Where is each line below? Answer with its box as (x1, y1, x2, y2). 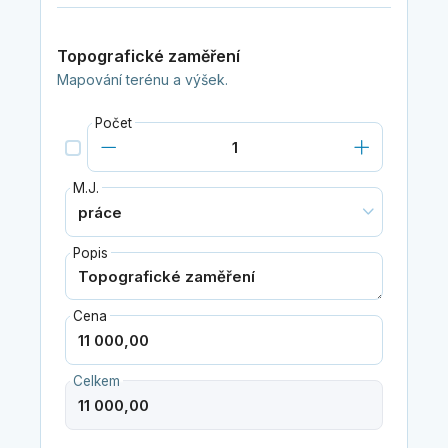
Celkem (72, 373, 120, 390)
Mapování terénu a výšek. (56, 71, 228, 89)
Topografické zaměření (56, 46, 240, 67)
